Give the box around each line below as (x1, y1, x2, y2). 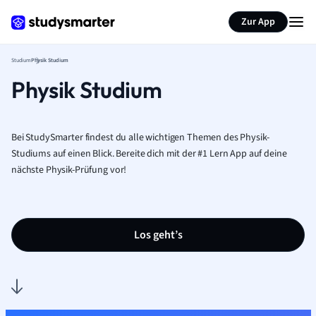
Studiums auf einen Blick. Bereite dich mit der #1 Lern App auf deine (11, 147, 287, 161)
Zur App (241, 15, 275, 29)
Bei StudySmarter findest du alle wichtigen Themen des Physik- (11, 130, 269, 145)
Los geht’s (133, 227, 183, 243)
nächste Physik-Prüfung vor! (11, 163, 127, 177)
